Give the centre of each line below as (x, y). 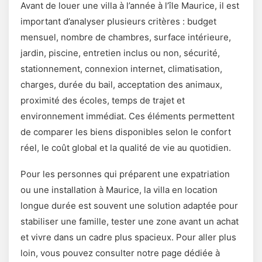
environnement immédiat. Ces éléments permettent (127, 116)
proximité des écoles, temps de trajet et (103, 100)
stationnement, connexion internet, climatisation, (121, 68)
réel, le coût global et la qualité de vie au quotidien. (126, 147)
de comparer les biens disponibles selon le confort (126, 132)
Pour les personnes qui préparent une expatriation (125, 174)
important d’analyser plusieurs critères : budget (118, 21)
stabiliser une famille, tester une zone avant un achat (130, 221)
